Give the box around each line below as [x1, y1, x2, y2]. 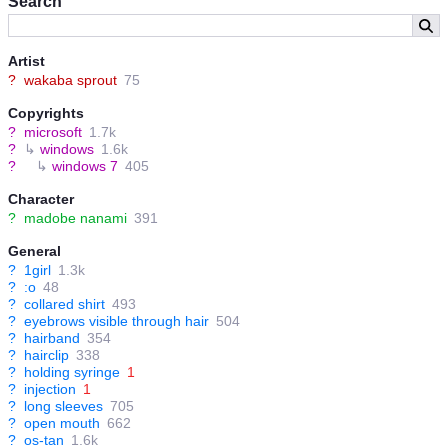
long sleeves [24, 398, 103, 415]
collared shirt [24, 296, 105, 313]
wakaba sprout [24, 72, 117, 89]
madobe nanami [24, 210, 127, 227]
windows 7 [52, 158, 118, 175]
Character [8, 191, 74, 208]
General [8, 243, 61, 260]
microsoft [24, 124, 82, 141]
